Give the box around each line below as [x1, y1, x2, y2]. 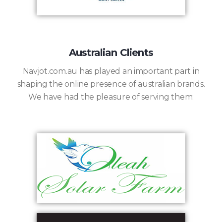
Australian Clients [68, 46, 154, 58]
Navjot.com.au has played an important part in [22, 66, 200, 76]
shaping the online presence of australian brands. [17, 79, 205, 89]
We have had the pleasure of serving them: [28, 92, 194, 102]
